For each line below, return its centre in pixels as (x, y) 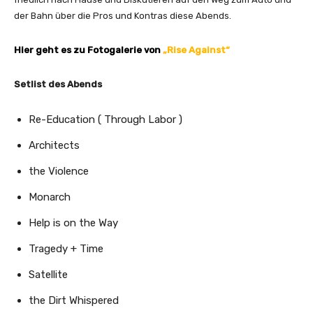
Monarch (50, 197)
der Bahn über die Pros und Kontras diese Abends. (123, 15)
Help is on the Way (73, 223)
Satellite (48, 274)
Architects (54, 145)
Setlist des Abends (58, 84)
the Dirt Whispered (74, 300)
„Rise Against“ (195, 50)
